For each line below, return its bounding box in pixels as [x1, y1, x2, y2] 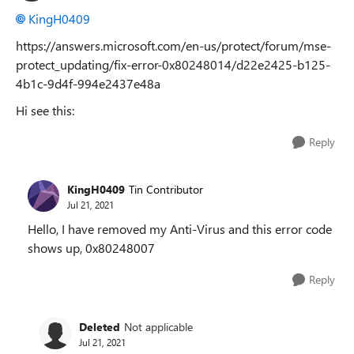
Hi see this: [16, 102, 74, 119]
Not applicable [124, 318, 193, 334]
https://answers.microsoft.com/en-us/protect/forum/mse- [16, 37, 331, 54]
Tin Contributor [129, 181, 203, 197]
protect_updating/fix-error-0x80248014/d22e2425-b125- [16, 56, 330, 73]
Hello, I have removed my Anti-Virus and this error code [28, 220, 332, 237]
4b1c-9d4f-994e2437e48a [16, 75, 160, 92]
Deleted [79, 318, 120, 334]
